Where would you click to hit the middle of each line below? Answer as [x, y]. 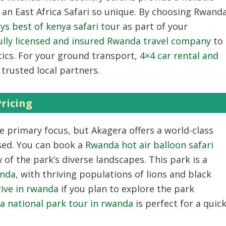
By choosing [165, 11]
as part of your [154, 26]
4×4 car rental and [179, 55]
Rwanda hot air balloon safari [149, 145]
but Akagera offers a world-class [142, 130]
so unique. [113, 11]
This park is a [177, 159]
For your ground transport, [76, 55]
